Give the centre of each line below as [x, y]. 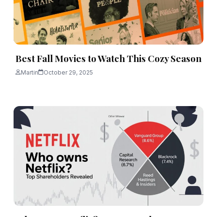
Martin [30, 72]
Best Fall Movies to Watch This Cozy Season [108, 58]
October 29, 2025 [68, 72]
